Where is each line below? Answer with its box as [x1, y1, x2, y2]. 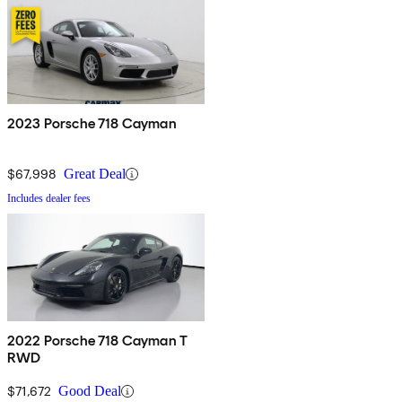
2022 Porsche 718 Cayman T [7, 332, 188, 350]
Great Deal [64, 166, 126, 182]
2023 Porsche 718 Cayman [7, 115, 177, 133]
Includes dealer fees [7, 192, 91, 205]
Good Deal [58, 383, 121, 399]
